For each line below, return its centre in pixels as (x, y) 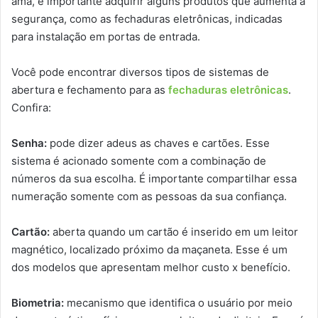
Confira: (31, 108)
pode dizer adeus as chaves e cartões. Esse (158, 143)
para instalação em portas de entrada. (106, 37)
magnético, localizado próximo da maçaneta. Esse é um (149, 250)
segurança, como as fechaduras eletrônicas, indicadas (147, 19)
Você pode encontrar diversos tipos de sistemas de (140, 72)
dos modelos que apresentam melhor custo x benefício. (151, 268)
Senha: (29, 143)
